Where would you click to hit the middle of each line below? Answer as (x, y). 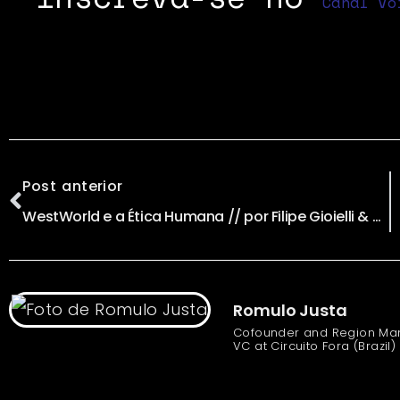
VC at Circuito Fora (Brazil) (315, 346)
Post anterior (73, 186)
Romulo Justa (290, 310)
